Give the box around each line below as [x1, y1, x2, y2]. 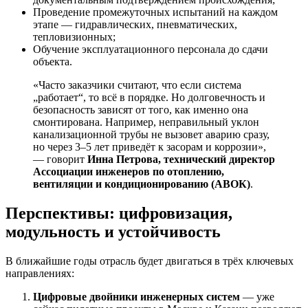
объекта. [33, 56, 72, 68]
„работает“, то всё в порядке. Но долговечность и [33, 91, 265, 104]
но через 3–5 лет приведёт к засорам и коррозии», [33, 141, 266, 153]
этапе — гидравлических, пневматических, [33, 19, 237, 31]
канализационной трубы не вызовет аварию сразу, [33, 129, 269, 141]
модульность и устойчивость [5, 223, 221, 241]
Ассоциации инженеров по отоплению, [33, 166, 224, 178]
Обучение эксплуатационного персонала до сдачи [33, 43, 268, 56]
